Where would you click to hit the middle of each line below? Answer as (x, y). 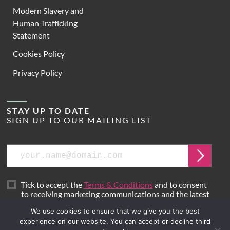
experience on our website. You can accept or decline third (115, 221)
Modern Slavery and (48, 10)
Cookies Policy (39, 54)
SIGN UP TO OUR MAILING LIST (79, 120)
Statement (31, 35)
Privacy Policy (37, 72)
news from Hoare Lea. (59, 203)
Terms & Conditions (118, 184)
